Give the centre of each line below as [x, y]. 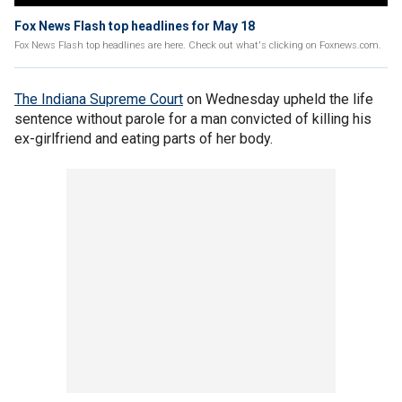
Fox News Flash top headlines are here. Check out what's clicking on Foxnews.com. [198, 45]
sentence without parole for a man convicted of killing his [193, 119]
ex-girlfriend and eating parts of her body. [144, 139]
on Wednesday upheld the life [278, 99]
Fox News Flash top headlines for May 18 [135, 26]
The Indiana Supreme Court [99, 99]
